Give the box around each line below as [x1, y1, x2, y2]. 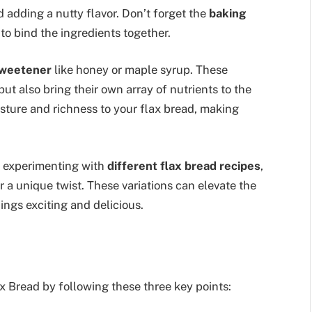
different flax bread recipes [107, 158, 260, 173]
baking [209, 6, 246, 20]
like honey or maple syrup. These [52, 63, 228, 77]
